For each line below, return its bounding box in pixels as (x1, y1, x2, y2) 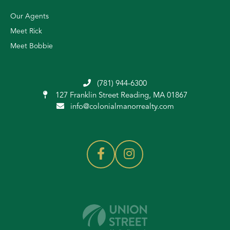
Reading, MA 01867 (120, 91, 187, 100)
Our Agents (10, 12, 49, 20)
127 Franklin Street (53, 91, 121, 100)
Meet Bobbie (10, 42, 53, 50)
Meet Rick (10, 27, 42, 35)
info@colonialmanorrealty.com (70, 103, 174, 111)
